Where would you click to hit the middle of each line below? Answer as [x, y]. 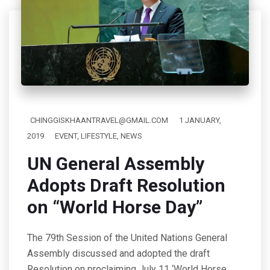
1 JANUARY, [200, 120]
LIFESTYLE [99, 136]
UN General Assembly [116, 163]
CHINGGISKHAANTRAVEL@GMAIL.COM [99, 120]
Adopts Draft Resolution [126, 185]
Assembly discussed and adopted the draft [118, 253]
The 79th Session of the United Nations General [127, 237]
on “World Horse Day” [115, 207]
